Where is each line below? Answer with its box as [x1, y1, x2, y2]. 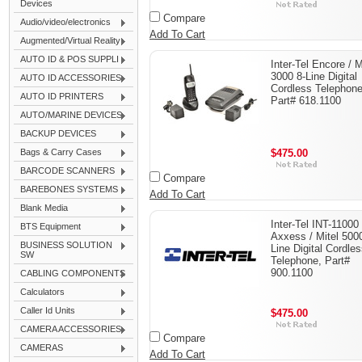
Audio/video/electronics [20, 17, 111, 27]
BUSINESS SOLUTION [20, 240, 112, 250]
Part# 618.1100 [271, 95, 341, 107]
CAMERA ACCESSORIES [20, 324, 121, 334]
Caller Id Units [20, 305, 75, 315]
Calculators [20, 287, 65, 297]
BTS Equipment [20, 221, 81, 231]
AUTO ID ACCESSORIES [20, 73, 121, 82]
